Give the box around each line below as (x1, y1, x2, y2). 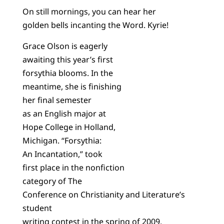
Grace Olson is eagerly (22, 40, 107, 51)
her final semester (22, 94, 91, 105)
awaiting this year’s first (22, 53, 113, 65)
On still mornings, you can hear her (22, 6, 156, 17)
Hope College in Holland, (22, 121, 115, 132)
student (22, 202, 52, 213)
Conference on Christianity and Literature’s (22, 188, 185, 200)
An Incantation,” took (22, 148, 102, 159)
